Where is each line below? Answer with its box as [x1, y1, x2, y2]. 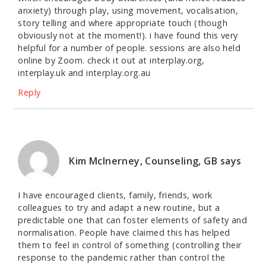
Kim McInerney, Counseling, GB [69, 154, 217, 168]
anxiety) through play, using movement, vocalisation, [18, 5, 239, 17]
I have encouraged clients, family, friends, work [18, 189, 213, 201]
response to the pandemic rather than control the [18, 252, 226, 264]
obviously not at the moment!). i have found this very [18, 30, 238, 42]
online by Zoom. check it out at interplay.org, [18, 55, 205, 66]
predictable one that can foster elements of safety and [18, 214, 247, 226]
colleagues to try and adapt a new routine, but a [18, 202, 220, 214]
